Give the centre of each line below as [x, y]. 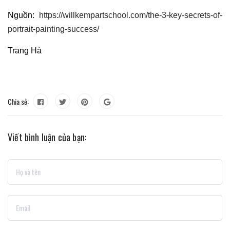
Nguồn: [23, 15]
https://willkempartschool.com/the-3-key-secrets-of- [131, 15]
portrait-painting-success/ [53, 29]
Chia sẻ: [18, 101]
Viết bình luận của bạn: [47, 137]
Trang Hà [25, 50]
